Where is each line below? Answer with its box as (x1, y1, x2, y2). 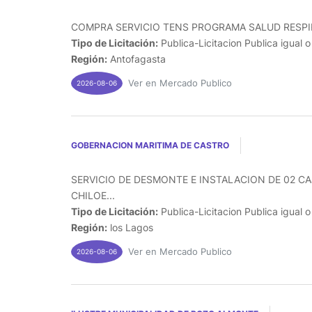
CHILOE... (71, 189, 115, 201)
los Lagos (107, 221, 153, 233)
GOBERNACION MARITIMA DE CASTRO (71, 139, 229, 150)
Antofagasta (107, 52, 166, 65)
